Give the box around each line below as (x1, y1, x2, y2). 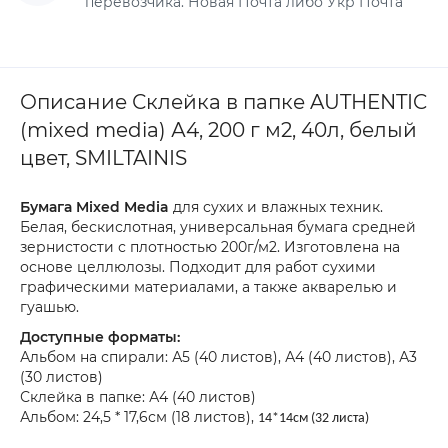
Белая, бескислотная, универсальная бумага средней (20, 218, 416, 236)
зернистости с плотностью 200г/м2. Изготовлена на (20, 238, 400, 256)
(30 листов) (20, 368, 103, 386)
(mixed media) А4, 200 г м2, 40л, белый (20, 118, 417, 142)
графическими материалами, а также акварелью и (20, 278, 397, 296)
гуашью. (20, 298, 79, 316)
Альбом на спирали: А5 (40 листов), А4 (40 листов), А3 (20, 348, 417, 366)
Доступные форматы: (20, 328, 180, 346)
